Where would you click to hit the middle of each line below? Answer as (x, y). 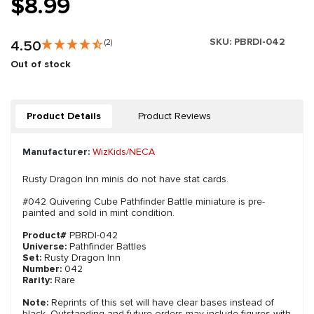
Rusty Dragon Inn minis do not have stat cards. (125, 179)
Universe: (46, 247)
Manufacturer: (56, 152)
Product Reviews (175, 116)
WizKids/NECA (124, 152)
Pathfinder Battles (108, 247)
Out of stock (41, 64)
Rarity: (39, 280)
